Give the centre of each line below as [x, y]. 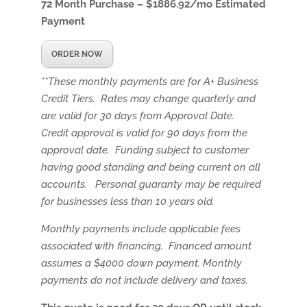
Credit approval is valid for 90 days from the [144, 133]
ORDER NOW [77, 54]
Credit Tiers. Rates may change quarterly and [148, 99]
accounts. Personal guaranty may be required [151, 185]
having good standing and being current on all [150, 168]
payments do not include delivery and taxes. [146, 281]
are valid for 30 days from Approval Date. [139, 116]
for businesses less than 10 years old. [127, 202]
